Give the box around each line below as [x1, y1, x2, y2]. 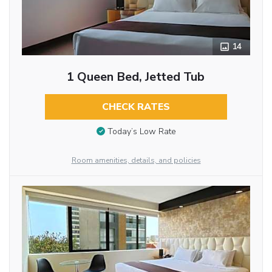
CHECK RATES [101, 100, 170, 114]
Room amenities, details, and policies [71, 155, 201, 165]
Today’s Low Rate [107, 126, 176, 138]
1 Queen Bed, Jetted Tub [67, 68, 205, 85]
